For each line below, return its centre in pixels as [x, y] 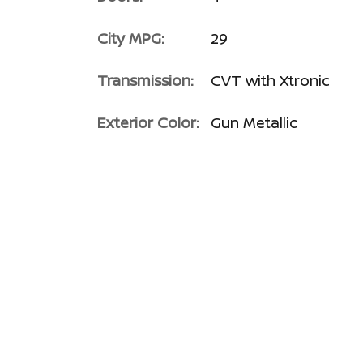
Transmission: [145, 80]
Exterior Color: [148, 122]
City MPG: [131, 38]
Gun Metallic [254, 122]
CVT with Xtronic [270, 80]
